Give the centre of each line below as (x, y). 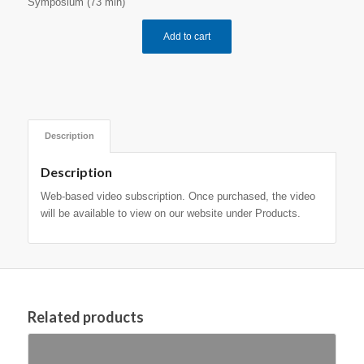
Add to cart (187, 36)
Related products (85, 316)
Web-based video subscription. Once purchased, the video (178, 196)
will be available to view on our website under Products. (170, 213)
